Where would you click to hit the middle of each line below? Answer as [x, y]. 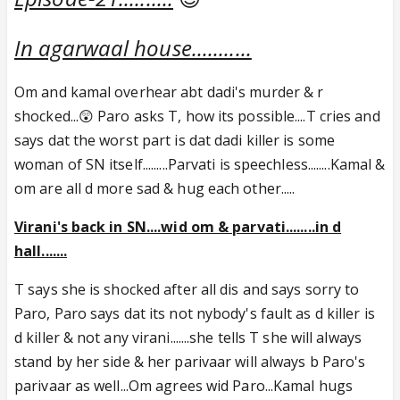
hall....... [41, 251]
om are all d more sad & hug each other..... [155, 188]
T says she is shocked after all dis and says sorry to [187, 289]
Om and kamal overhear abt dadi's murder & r [169, 92]
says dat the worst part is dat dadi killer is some [175, 140]
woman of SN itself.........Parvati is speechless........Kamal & [200, 164]
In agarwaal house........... [133, 48]
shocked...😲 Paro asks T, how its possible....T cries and [197, 116]
